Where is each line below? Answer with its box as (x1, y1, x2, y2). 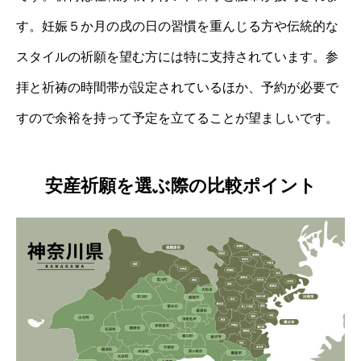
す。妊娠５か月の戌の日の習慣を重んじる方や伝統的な (16, 19, 338, 33)
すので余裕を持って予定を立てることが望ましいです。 (16, 110, 338, 125)
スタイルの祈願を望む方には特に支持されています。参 (16, 49, 338, 64)
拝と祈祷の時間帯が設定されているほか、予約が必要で (16, 80, 338, 94)
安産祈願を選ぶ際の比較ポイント (44, 176, 317, 197)
